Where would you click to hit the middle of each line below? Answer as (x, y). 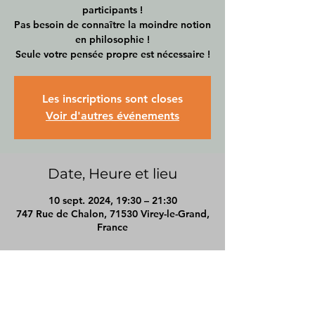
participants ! (112, 10)
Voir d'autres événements (112, 116)
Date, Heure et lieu (112, 174)
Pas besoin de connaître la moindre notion (112, 25)
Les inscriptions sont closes (112, 99)
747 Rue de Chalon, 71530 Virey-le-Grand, (112, 214)
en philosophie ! (112, 39)
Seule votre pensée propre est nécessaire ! (112, 54)
